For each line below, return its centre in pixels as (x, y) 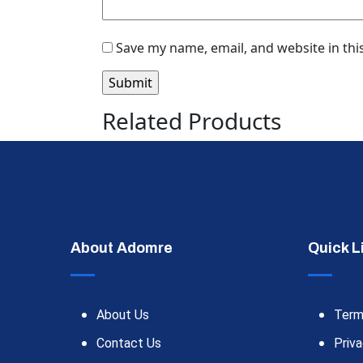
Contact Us (129, 343)
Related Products (192, 120)
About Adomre (122, 248)
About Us (123, 314)
